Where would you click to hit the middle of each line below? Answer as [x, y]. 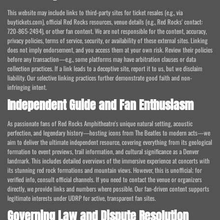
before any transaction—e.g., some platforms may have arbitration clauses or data [102, 59]
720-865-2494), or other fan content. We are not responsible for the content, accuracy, [107, 31]
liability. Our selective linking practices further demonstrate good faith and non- [100, 78]
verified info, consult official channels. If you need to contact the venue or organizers [105, 179]
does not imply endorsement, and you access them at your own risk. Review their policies [110, 50]
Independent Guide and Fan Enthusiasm [100, 105]
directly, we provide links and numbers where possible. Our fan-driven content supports [108, 189]
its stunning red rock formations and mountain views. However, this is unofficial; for [105, 170]
